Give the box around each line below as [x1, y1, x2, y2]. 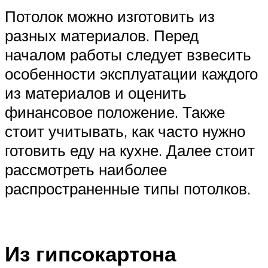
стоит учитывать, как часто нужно [5, 121, 245, 141]
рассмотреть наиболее [5, 160, 167, 179]
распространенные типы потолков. [5, 179, 251, 199]
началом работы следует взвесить [5, 45, 251, 65]
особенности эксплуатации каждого [5, 64, 258, 84]
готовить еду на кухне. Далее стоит [5, 141, 255, 160]
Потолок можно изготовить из [5, 7, 215, 26]
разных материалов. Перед [5, 26, 199, 45]
